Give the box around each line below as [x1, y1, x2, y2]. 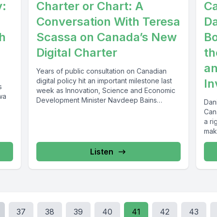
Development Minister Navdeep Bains [36, 96, 157, 105]
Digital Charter [36, 46, 117, 60]
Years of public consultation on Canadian [36, 67, 167, 76]
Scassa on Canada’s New [36, 30, 177, 45]
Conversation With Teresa [36, 15, 180, 29]
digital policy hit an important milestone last [36, 77, 172, 85]
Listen [90, 147, 113, 157]
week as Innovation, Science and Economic [36, 86, 175, 95]
